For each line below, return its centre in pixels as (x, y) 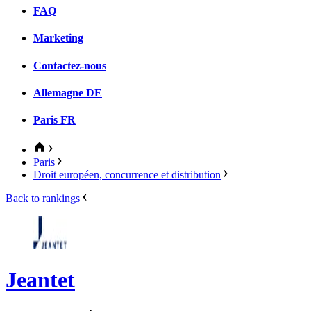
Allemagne (58, 92)
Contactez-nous (70, 65)
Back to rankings (43, 199)
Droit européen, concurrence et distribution (127, 175)
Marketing (58, 38)
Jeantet (40, 279)
